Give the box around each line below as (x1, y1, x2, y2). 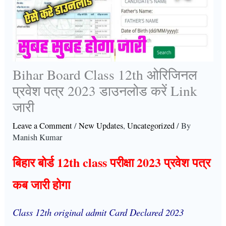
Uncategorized (127, 120, 175, 131)
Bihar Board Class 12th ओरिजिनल (13, 65, 198, 84)
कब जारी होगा (13, 176, 75, 194)
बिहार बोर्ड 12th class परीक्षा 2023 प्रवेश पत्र (13, 153, 211, 172)
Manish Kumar (13, 131, 63, 143)
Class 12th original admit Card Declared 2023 (13, 206, 187, 219)
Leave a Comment (13, 120, 73, 131)
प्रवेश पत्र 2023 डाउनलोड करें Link (13, 81, 198, 100)
